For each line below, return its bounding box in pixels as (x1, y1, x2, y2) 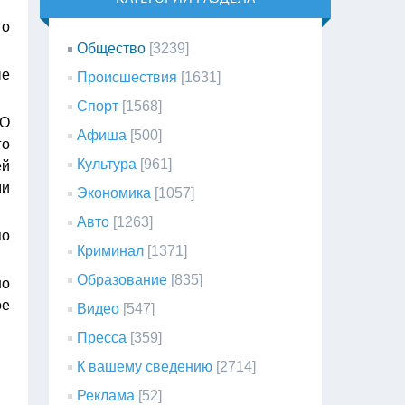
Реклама (77, 388, 136, 403)
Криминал (77, 243, 145, 259)
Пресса (77, 330, 127, 345)
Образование (77, 272, 168, 287)
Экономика (77, 185, 152, 201)
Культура (77, 156, 137, 172)
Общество (77, 41, 146, 56)
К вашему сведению (77, 359, 213, 374)
